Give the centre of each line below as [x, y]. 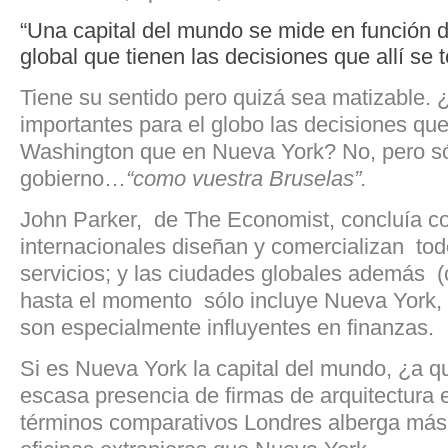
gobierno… [73, 178]
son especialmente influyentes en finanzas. [227, 327]
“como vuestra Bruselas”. [246, 178]
